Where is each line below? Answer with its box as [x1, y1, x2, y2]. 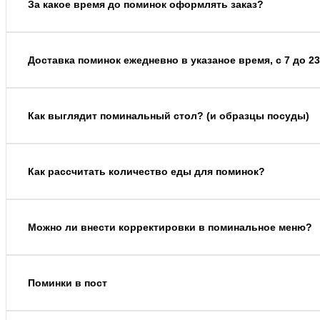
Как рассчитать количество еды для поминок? [28, 166, 265, 178]
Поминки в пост [28, 277, 107, 289]
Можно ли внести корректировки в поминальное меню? [28, 221, 312, 234]
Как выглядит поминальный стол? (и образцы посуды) [28, 110, 309, 122]
